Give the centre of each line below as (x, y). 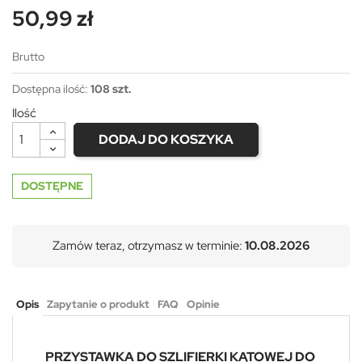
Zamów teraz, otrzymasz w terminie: (147, 245)
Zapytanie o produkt (98, 304)
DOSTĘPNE (52, 185)
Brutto (28, 56)
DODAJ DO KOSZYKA (166, 139)
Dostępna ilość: (51, 88)
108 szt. (111, 88)
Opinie (203, 304)
